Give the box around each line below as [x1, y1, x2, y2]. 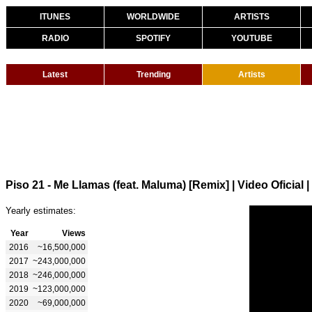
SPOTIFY [136, 33, 171, 43]
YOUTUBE [231, 33, 272, 43]
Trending [136, 70, 171, 79]
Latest [42, 70, 68, 79]
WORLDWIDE [127, 12, 180, 22]
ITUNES [40, 12, 70, 22]
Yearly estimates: [6, 205, 76, 216]
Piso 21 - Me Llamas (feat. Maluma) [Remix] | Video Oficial [6, 178, 304, 191]
